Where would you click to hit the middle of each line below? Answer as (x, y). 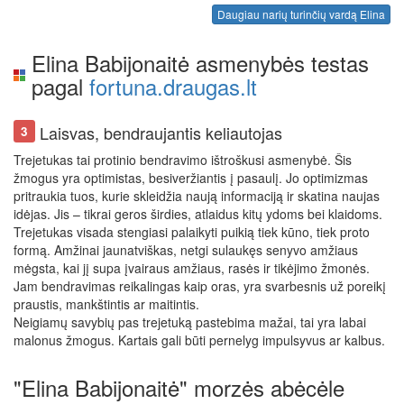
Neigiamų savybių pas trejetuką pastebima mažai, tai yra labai (190, 322)
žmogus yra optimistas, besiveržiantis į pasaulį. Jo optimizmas (191, 178)
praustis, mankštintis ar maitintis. (106, 304)
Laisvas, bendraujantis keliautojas (159, 133)
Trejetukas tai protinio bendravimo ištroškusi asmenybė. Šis (183, 160)
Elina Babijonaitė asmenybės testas (200, 63)
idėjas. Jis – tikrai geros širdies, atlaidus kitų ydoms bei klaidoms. (198, 214)
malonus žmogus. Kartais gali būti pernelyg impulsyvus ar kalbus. (199, 340)
